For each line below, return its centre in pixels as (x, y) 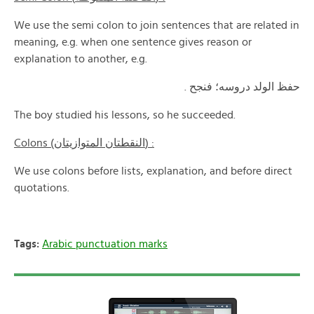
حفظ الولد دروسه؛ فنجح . (242, 87)
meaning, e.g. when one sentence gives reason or (133, 42)
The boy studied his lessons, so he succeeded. (125, 115)
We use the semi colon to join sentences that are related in (157, 25)
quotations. (42, 188)
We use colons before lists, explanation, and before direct (153, 171)
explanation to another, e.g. (81, 59)
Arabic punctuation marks (105, 244)
